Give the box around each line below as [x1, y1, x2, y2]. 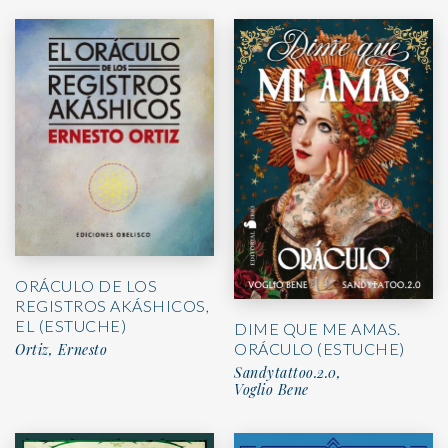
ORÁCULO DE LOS [15, 275, 157, 295]
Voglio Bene [234, 379, 309, 399]
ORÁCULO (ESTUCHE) [234, 338, 405, 358]
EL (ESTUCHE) [15, 315, 126, 335]
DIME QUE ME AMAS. [234, 318, 401, 338]
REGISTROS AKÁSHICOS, [15, 295, 209, 315]
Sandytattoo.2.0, [234, 362, 341, 382]
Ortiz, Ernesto [15, 339, 107, 359]
